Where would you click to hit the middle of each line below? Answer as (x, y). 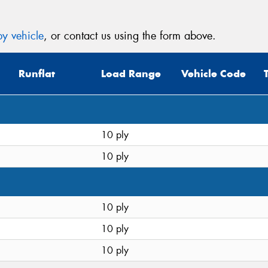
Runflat (37, 74)
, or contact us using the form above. (130, 36)
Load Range (131, 74)
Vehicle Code (214, 74)
